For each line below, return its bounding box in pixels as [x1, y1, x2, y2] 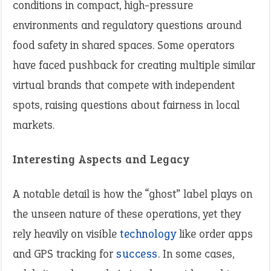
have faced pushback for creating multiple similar [13, 57, 255, 73]
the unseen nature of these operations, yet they [13, 206, 241, 221]
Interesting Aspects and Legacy [13, 152, 189, 167]
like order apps [176, 226, 253, 241]
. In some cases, [157, 246, 234, 261]
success [116, 246, 158, 261]
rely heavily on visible [13, 226, 120, 241]
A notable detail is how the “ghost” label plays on [13, 186, 252, 201]
